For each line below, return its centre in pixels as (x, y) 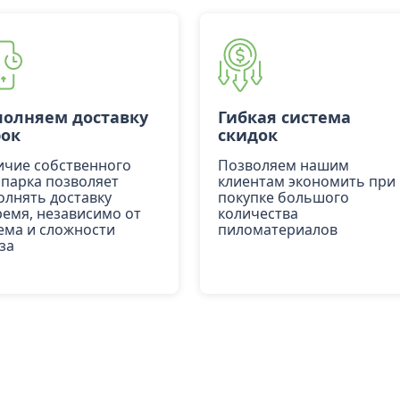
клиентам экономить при (307, 181)
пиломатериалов (278, 229)
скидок (248, 135)
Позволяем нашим (283, 165)
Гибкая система (284, 117)
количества (258, 213)
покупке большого (283, 197)
